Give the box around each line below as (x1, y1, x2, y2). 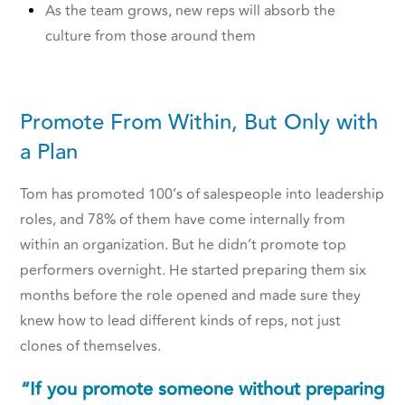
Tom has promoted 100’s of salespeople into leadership (20, 184, 385, 206)
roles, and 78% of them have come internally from (20, 209, 346, 231)
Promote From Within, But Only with (20, 106, 379, 140)
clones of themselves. (20, 335, 162, 358)
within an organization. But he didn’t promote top (20, 234, 347, 257)
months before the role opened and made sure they (20, 285, 362, 307)
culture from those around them (45, 25, 257, 48)
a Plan (20, 136, 79, 170)
